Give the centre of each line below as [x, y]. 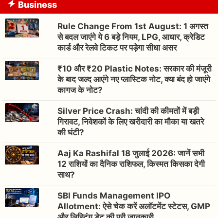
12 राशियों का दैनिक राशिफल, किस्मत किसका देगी [131, 164]
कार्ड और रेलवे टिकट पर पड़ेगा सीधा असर [117, 48]
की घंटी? [71, 133]
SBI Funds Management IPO [114, 196]
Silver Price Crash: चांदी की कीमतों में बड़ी [128, 111]
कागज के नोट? [80, 90]
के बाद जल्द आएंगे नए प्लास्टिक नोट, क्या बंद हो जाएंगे [134, 80]
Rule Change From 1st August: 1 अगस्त [133, 27]
